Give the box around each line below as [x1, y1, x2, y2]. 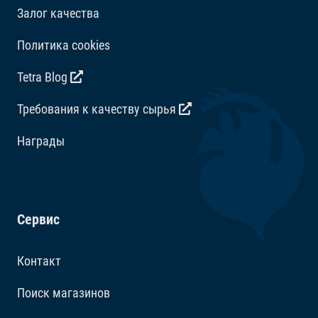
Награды [17, 133, 65, 149]
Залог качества [17, 6, 99, 21]
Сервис [17, 211, 60, 229]
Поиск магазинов [17, 285, 110, 301]
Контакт [17, 253, 61, 269]
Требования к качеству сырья [17, 102, 179, 117]
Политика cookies [17, 38, 110, 53]
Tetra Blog [17, 70, 70, 85]
